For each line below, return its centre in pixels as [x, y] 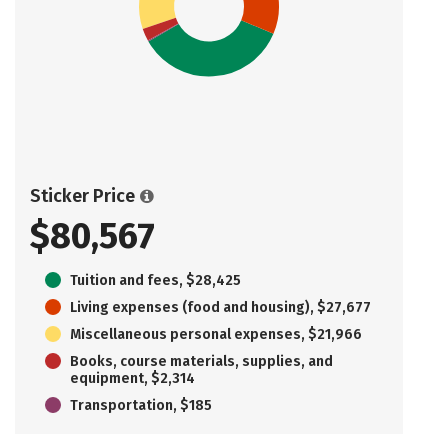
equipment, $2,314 [132, 378]
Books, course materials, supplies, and [201, 361]
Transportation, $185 [141, 405]
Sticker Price [82, 195]
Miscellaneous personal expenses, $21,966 [216, 334]
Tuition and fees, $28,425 [155, 280]
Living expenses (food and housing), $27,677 [220, 307]
